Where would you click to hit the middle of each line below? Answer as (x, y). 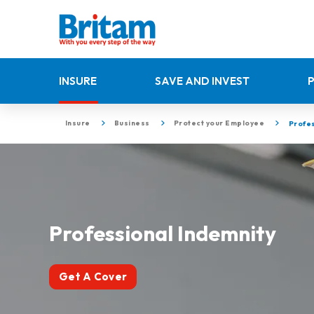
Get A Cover (93, 276)
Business (132, 123)
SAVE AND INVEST (202, 81)
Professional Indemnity (163, 233)
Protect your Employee (219, 123)
